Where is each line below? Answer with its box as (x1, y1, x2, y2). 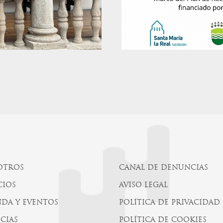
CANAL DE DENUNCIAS (118, 165, 208, 172)
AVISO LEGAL (118, 182, 168, 189)
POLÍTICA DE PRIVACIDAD (118, 200, 220, 207)
